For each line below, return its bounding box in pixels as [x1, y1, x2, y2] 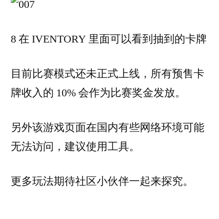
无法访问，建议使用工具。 [11, 139, 140, 153]
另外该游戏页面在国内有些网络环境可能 [11, 120, 204, 134]
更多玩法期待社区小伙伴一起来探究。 [11, 174, 194, 188]
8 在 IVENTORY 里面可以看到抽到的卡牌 [11, 32, 207, 46]
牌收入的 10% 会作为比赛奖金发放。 [11, 86, 186, 100]
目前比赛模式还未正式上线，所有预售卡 [11, 66, 204, 81]
